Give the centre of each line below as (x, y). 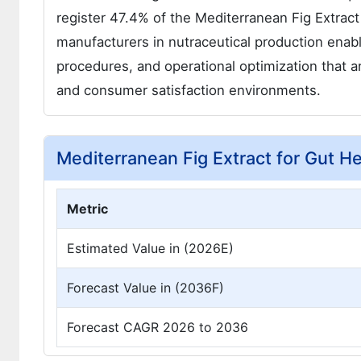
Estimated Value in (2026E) (150, 249)
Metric (87, 209)
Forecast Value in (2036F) (145, 288)
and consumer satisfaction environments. (189, 91)
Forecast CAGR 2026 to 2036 (158, 328)
